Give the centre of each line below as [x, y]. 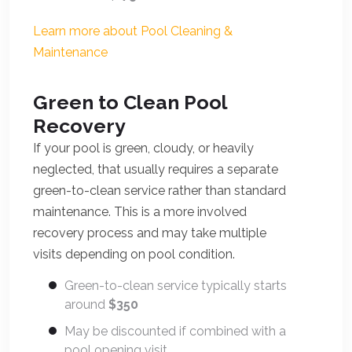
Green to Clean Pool [130, 102]
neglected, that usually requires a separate [156, 169]
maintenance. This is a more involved [140, 212]
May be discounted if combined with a [175, 331]
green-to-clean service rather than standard [159, 191]
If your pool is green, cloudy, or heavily [143, 148]
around [86, 304]
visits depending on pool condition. [134, 254]
